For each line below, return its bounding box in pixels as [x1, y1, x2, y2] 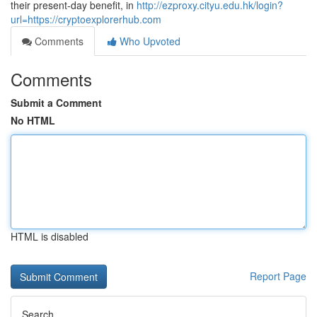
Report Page [250, 269, 306, 283]
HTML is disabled [11, 229, 88, 243]
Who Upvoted [117, 34, 180, 48]
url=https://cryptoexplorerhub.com [11, 12, 161, 26]
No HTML [11, 113, 55, 127]
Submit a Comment [11, 96, 102, 110]
